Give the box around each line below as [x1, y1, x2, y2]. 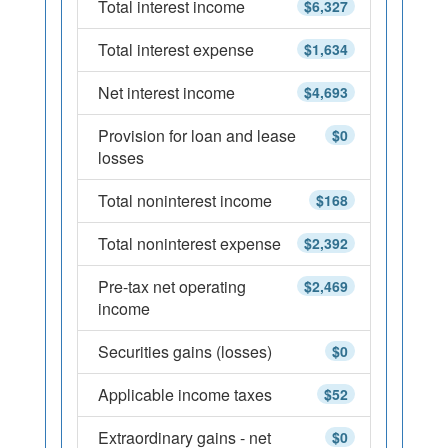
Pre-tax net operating [98, 275, 246, 298]
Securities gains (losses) [98, 340, 272, 363]
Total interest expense [98, 38, 254, 61]
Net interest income [98, 81, 235, 104]
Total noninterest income [98, 189, 272, 212]
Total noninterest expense [98, 232, 281, 255]
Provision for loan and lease [98, 124, 296, 147]
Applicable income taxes [98, 383, 272, 406]
